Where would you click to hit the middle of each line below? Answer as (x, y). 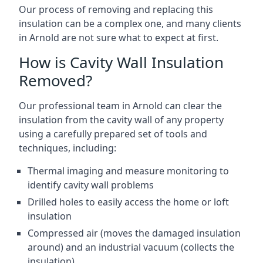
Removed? (55, 80)
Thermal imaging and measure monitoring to (128, 171)
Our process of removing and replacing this (116, 9)
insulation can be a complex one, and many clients (130, 23)
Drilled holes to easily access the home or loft (128, 202)
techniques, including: (68, 148)
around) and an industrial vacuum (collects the (131, 247)
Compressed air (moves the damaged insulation (134, 233)
